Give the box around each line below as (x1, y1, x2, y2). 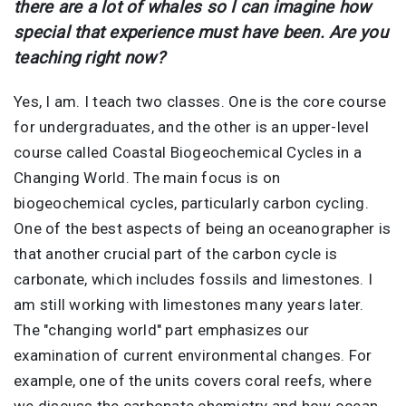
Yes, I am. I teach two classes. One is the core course (14, 92, 387, 111)
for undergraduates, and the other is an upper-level (14, 117, 369, 136)
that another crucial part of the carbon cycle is (14, 244, 337, 263)
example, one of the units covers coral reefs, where (14, 371, 372, 390)
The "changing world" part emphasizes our (14, 320, 309, 339)
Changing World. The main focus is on (14, 168, 280, 187)
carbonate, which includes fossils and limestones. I (14, 269, 372, 288)
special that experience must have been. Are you (14, 22, 388, 43)
